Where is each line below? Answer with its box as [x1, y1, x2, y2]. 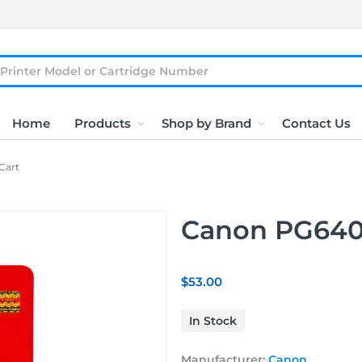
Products [74, 116, 131, 131]
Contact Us [281, 116, 351, 131]
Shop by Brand [161, 116, 251, 131]
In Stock [189, 314, 237, 328]
